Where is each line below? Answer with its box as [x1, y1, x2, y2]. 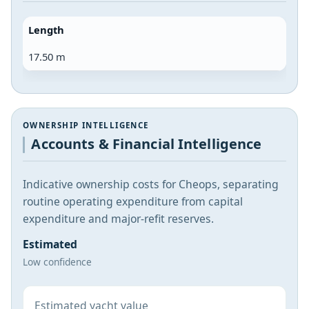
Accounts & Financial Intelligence [31, 134, 262, 154]
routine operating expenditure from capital [23, 194, 243, 210]
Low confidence [23, 255, 92, 269]
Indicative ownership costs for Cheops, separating [23, 177, 279, 192]
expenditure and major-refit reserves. [23, 211, 214, 227]
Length [28, 22, 64, 37]
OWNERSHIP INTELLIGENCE [23, 119, 149, 130]
